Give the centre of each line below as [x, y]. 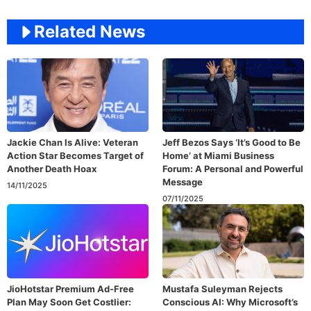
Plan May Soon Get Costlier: [69, 302]
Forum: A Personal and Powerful [233, 169]
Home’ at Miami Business [218, 156]
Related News [90, 31]
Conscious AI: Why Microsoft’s [230, 302]
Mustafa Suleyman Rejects [222, 289]
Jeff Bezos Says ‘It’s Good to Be [232, 143]
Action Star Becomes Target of [75, 156]
